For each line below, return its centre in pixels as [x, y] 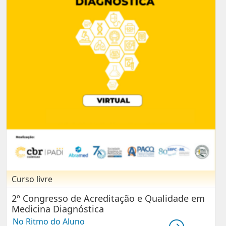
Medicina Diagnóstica [58, 209]
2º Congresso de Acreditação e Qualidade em [108, 199]
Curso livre [32, 179]
